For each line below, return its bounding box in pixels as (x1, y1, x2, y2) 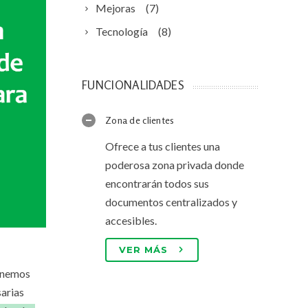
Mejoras (96, 1, 135, 14)
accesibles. (105, 214, 157, 227)
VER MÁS (119, 244, 168, 255)
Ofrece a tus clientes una (105, 140, 220, 153)
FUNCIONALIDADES (82, 78, 185, 92)
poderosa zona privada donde (105, 158, 244, 171)
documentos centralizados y (105, 195, 237, 208)
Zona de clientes (105, 114, 175, 126)
